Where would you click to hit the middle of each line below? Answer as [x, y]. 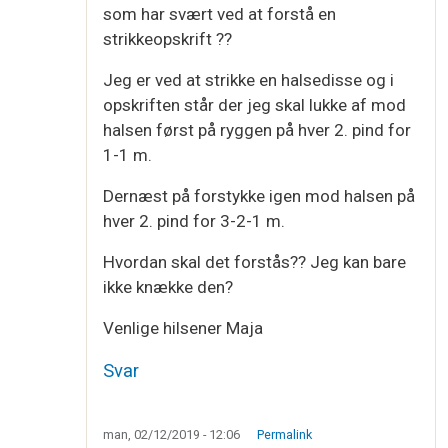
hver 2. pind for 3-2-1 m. [194, 220]
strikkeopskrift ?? [167, 38]
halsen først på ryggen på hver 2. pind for [257, 129]
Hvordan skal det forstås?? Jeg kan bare [254, 261]
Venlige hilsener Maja [185, 327]
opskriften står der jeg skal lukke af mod [254, 104]
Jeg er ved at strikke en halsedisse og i [248, 79]
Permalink [284, 435]
